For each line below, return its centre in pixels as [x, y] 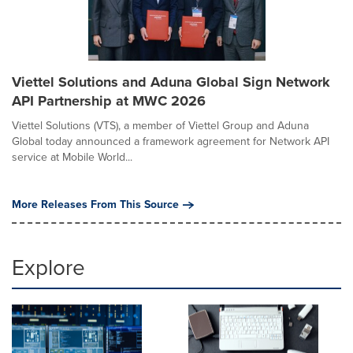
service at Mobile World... [72, 157]
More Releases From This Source [95, 204]
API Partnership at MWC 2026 [109, 101]
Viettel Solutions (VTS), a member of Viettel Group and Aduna [160, 126]
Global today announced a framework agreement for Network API [171, 141]
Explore [48, 268]
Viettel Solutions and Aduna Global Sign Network [171, 82]
